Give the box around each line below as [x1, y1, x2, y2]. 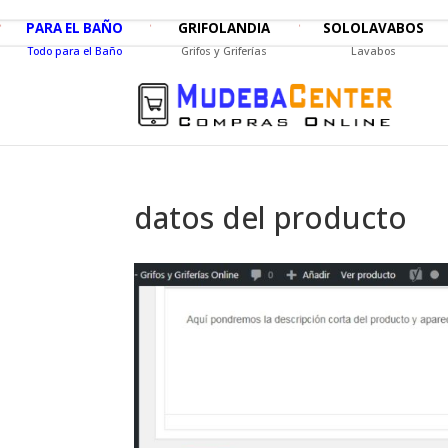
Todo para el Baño [27, 43, 123, 58]
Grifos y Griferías [181, 43, 268, 58]
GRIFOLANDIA [178, 18, 271, 37]
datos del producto [134, 196, 408, 238]
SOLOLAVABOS [323, 18, 425, 37]
